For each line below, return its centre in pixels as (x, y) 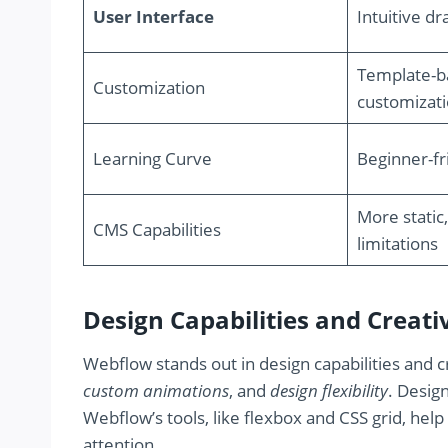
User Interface (153, 17)
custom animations (156, 391)
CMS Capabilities (156, 230)
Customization (148, 88)
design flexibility (329, 391)
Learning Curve (152, 159)
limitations (397, 244)
